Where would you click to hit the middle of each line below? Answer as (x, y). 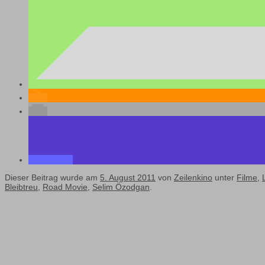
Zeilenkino (193, 178)
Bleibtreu (21, 187)
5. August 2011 (128, 178)
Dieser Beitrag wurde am (52, 178)
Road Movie (65, 187)
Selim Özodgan (121, 187)
